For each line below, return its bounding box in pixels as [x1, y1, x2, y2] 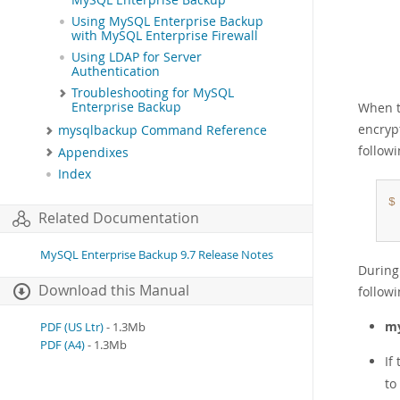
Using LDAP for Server [71, 49, 202, 66]
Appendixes [58, 144, 129, 161]
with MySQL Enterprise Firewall [71, 28, 258, 45]
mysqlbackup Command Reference [58, 122, 267, 139]
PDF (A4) [40, 337, 85, 354]
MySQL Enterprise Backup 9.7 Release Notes [40, 247, 273, 263]
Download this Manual [38, 281, 189, 301]
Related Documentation [38, 209, 199, 229]
